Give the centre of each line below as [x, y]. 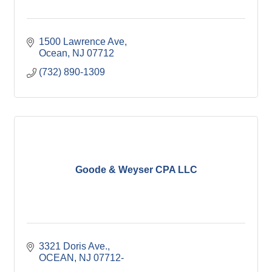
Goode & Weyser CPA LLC [136, 169]
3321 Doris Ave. [73, 246]
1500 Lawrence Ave [82, 42]
